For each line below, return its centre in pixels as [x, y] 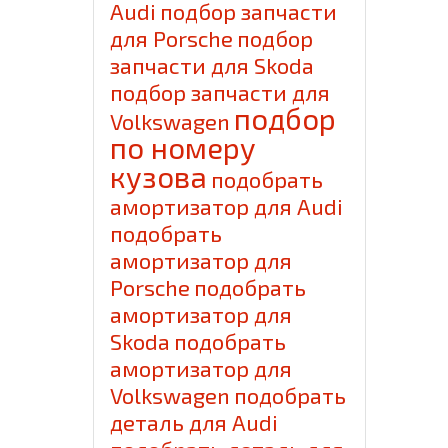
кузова [159, 177]
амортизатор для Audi [227, 206]
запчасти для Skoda [212, 65]
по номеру [183, 148]
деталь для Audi [194, 422]
